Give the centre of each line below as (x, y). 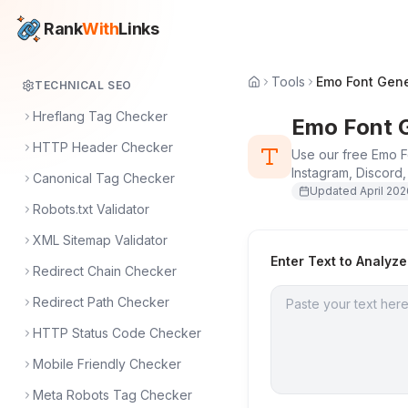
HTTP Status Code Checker (117, 333)
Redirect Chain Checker (105, 271)
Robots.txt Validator (91, 209)
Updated (335, 191)
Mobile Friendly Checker (107, 364)
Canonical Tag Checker (104, 178)
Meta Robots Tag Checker (112, 395)
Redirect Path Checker (101, 302)
